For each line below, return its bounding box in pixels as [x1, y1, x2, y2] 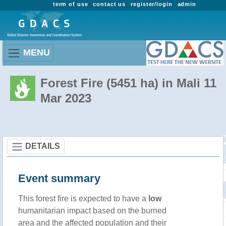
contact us [93, 1, 126, 7]
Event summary [18, 172, 100, 185]
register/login [131, 1, 173, 7]
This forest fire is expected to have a [18, 194, 148, 203]
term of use [52, 1, 88, 7]
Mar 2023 [40, 91, 91, 105]
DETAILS [25, 141, 60, 150]
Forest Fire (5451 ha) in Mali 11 [40, 76, 216, 90]
